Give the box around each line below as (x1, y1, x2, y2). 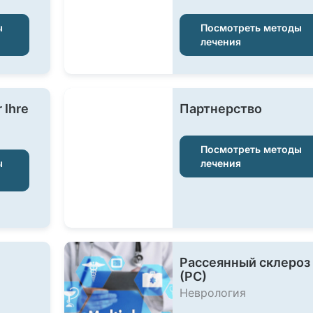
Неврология (179, 286, 246, 300)
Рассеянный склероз (179, 255, 310, 270)
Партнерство (179, 101, 262, 116)
